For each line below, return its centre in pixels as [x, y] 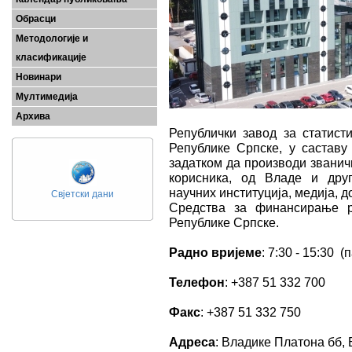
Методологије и [52, 38]
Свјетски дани [82, 194]
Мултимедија [47, 97]
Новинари [38, 77]
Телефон [197, 282]
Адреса [192, 342]
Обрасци [36, 19]
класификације [51, 57]
